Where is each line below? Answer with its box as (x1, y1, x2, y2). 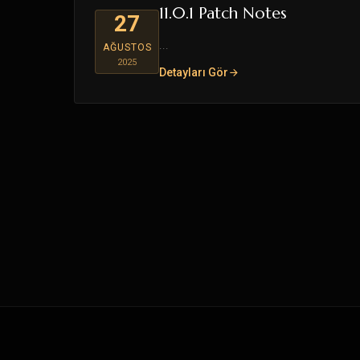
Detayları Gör (159, 66, 228, 79)
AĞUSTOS (102, 42, 152, 53)
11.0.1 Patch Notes (159, 3, 287, 23)
